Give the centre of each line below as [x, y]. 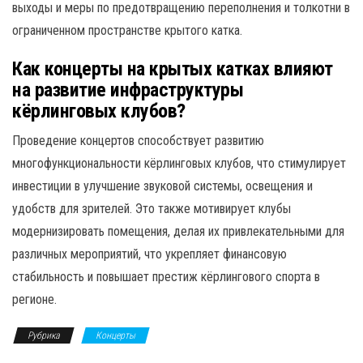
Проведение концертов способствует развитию [138, 140]
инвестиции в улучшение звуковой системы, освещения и [162, 186]
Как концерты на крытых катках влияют [173, 68]
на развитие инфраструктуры [128, 90]
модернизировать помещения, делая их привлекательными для [178, 231]
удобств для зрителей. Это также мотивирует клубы [152, 208]
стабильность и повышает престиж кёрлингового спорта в [166, 276]
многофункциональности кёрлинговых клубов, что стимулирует [179, 163]
